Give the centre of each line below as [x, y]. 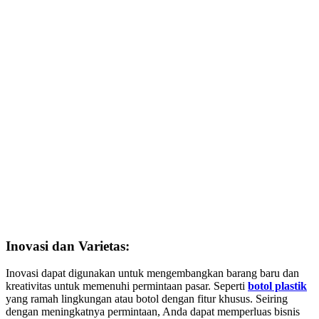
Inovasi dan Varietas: [68, 246]
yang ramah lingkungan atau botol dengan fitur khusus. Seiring [147, 299]
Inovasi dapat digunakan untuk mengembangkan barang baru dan [152, 273]
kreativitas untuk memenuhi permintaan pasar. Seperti [127, 286]
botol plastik [277, 286]
